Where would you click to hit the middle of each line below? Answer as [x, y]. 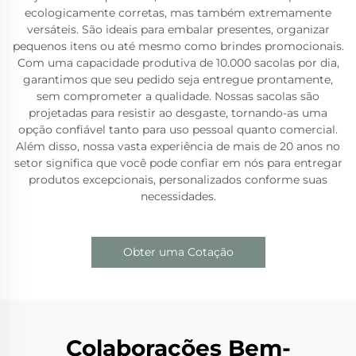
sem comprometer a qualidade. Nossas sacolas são [178, 96]
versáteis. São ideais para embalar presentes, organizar [178, 29]
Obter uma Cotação [178, 252]
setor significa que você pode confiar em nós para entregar [178, 163]
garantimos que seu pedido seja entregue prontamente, [178, 79]
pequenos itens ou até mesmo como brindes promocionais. [178, 46]
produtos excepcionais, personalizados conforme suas [178, 180]
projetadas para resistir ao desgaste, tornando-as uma [178, 113]
